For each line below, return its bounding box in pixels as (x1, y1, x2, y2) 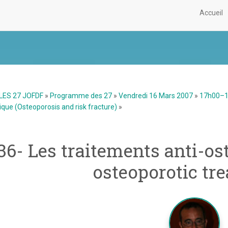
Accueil (199, 9, 223, 17)
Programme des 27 (50, 92, 112, 100)
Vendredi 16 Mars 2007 (119, 92, 193, 100)
